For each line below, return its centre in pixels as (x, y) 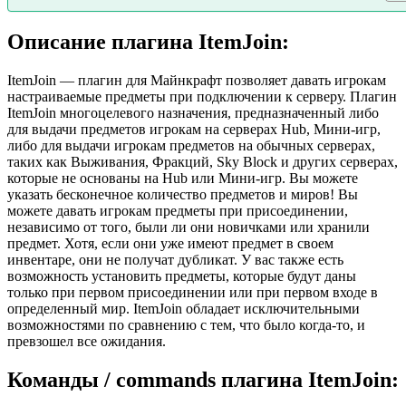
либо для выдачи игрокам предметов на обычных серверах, (191, 145)
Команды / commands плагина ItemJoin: (203, 379)
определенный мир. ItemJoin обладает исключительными (184, 308)
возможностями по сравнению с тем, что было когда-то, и (186, 324)
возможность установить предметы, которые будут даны (182, 275)
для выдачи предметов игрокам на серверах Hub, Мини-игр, (194, 129)
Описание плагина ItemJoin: (148, 41)
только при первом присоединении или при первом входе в (193, 292)
